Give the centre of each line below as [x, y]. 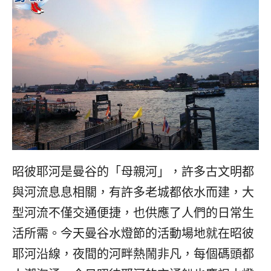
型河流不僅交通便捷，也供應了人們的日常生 [133, 213]
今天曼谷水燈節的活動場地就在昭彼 [157, 233]
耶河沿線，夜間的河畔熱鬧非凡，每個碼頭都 [133, 254]
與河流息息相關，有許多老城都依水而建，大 [133, 192]
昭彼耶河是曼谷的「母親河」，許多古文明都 [133, 172]
